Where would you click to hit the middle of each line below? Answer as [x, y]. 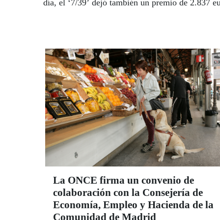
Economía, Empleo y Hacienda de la [133, 205]
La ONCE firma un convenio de [124, 180]
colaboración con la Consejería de [128, 193]
